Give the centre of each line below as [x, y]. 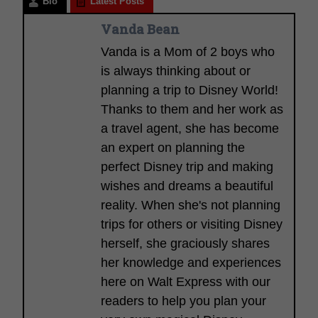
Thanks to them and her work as [192, 109]
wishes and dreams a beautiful [187, 186]
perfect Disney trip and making [187, 166]
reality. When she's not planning [191, 205]
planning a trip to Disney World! [190, 90]
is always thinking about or [176, 71]
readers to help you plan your [183, 301]
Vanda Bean [140, 29]
